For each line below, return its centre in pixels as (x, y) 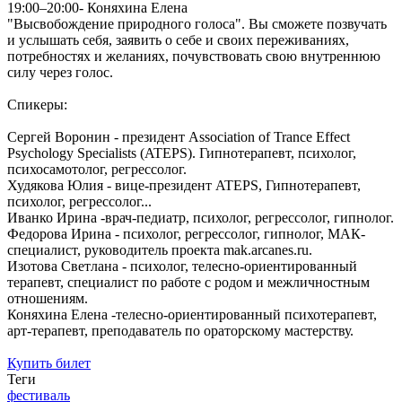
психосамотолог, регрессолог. (97, 169)
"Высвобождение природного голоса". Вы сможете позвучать (197, 23)
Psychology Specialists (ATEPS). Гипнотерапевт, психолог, (182, 153)
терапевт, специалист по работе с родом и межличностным (188, 282)
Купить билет (49, 363)
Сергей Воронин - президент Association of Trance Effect (179, 136)
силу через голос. (60, 72)
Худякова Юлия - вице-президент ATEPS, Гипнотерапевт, (184, 185)
